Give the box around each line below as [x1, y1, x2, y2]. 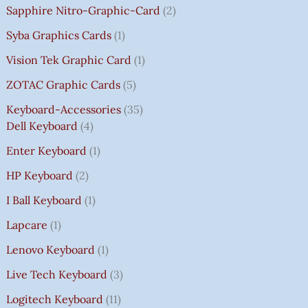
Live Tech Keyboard [5, 267, 107, 281]
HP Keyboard [5, 168, 73, 182]
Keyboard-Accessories [5, 102, 121, 116]
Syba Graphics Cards [5, 27, 111, 42]
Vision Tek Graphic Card [5, 52, 131, 67]
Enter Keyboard [5, 143, 87, 157]
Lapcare [5, 217, 47, 232]
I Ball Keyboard [5, 192, 82, 207]
